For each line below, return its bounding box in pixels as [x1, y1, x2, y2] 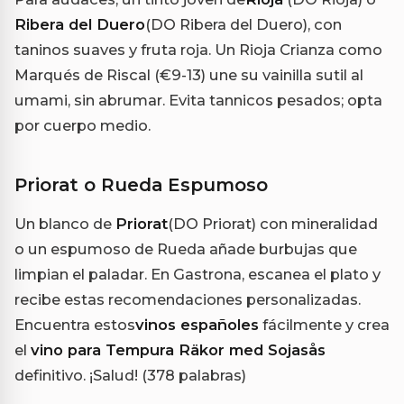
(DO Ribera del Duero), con [145, 14, 342, 33]
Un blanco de [14, 214, 115, 233]
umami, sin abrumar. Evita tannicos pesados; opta [14, 90, 382, 109]
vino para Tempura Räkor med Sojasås [31, 340, 326, 359]
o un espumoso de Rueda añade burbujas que [14, 239, 357, 258]
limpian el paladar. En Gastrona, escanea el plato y [14, 264, 381, 283]
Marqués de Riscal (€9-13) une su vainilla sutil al [14, 65, 363, 84]
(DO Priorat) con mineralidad [168, 214, 378, 233]
